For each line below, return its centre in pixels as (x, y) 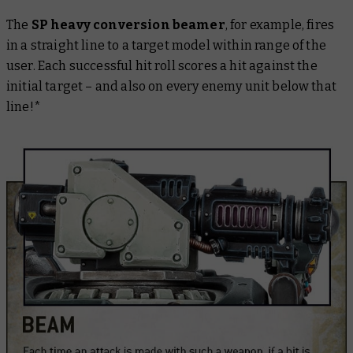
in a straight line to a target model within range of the (166, 45)
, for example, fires (280, 24)
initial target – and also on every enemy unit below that (171, 86)
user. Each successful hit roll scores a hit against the (162, 65)
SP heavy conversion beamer (128, 24)
